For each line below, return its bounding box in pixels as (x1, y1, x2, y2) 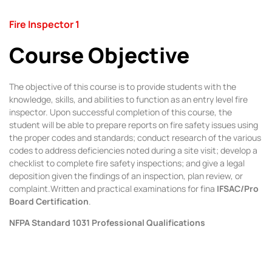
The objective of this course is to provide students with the (9, 80, 236, 92)
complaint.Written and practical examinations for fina (9, 182, 217, 194)
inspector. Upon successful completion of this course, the (9, 106, 232, 118)
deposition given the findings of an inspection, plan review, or (9, 169, 243, 182)
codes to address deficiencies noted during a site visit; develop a (9, 144, 257, 156)
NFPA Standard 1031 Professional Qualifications (9, 217, 205, 229)
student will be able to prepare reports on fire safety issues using (9, 118, 258, 131)
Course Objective (9, 40, 189, 70)
